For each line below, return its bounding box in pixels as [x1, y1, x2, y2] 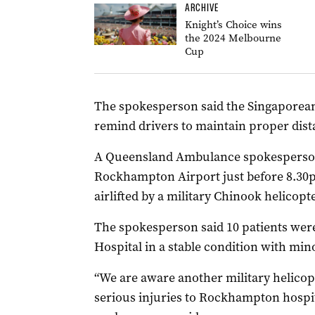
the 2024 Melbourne [184, 31, 281, 45]
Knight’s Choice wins [184, 18, 282, 32]
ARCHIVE [184, 1, 219, 14]
